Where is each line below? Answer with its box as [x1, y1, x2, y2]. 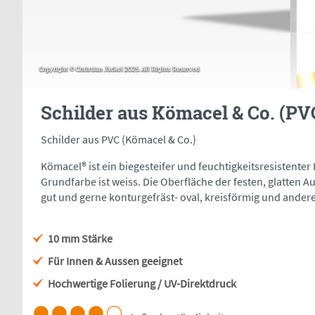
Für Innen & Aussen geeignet [48, 254, 182, 269]
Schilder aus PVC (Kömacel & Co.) [41, 132, 196, 147]
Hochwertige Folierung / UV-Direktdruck [48, 276, 236, 291]
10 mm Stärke [48, 231, 112, 246]
